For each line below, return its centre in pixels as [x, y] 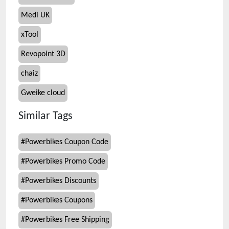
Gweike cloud [43, 93]
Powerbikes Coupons [59, 200]
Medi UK [35, 15]
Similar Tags [45, 116]
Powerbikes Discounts [61, 181]
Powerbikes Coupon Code [67, 142]
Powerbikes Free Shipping [67, 220]
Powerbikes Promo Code [65, 162]
